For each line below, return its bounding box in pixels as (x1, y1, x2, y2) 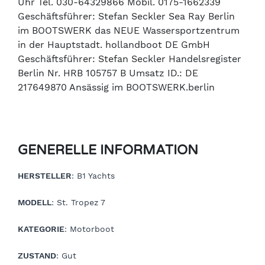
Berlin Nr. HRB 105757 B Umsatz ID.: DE (18, 67, 198, 78)
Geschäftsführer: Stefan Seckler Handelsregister (18, 53, 241, 64)
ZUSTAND (18, 250, 56, 260)
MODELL (18, 197, 51, 207)
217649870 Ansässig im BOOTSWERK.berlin (18, 82, 215, 92)
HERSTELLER (18, 170, 72, 180)
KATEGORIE (18, 224, 64, 234)
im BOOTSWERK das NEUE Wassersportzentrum (18, 25, 240, 35)
